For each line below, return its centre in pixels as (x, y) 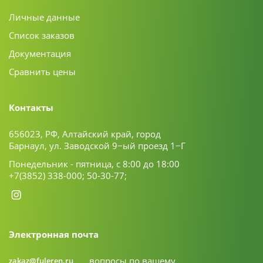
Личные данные (44, 17)
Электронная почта (54, 234)
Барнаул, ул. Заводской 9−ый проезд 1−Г (97, 146)
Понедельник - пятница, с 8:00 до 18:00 (94, 164)
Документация (40, 53)
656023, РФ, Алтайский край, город (85, 134)
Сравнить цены (42, 72)
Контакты (31, 107)
